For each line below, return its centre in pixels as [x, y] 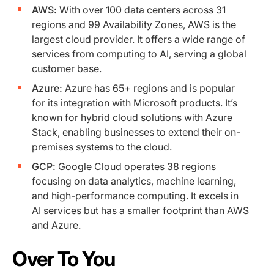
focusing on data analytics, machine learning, [134, 181]
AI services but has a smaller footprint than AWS [140, 210]
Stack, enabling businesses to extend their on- [136, 132]
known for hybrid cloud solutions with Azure [132, 117]
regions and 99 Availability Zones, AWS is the [134, 24]
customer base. [67, 68]
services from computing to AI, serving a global [139, 54]
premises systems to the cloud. [102, 146]
